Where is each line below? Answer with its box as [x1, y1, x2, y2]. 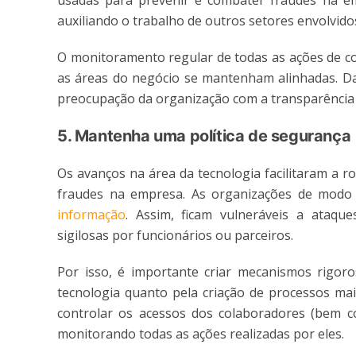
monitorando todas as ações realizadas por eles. [57, 325, 344, 343]
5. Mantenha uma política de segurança [57, 126, 351, 146]
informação [57, 206, 126, 224]
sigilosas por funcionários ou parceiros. [57, 226, 293, 245]
